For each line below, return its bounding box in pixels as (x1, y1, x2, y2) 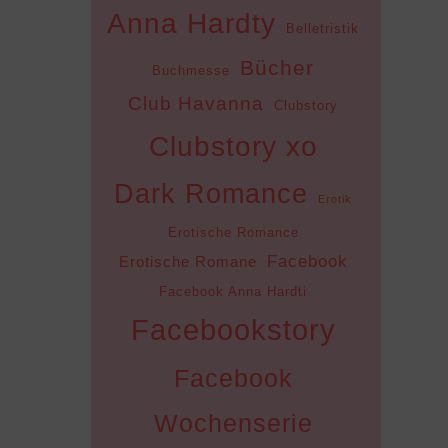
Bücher (240, 55, 315, 80)
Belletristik (286, 20, 360, 36)
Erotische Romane (118, 253, 257, 270)
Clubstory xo (148, 129, 318, 162)
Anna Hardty (107, 6, 277, 39)
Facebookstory (130, 313, 336, 346)
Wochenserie (153, 408, 313, 437)
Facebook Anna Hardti (159, 283, 308, 299)
